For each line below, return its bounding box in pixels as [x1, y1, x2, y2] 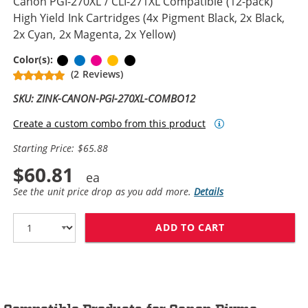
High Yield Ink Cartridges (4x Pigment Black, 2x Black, [13, 10, 285, 25]
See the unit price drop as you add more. [13, 184, 195, 198]
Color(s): [13, 52, 56, 66]
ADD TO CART [155, 221, 225, 234]
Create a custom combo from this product [13, 117, 206, 130]
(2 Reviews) [71, 67, 123, 80]
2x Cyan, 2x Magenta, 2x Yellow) [13, 26, 176, 42]
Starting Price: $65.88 [13, 141, 108, 155]
